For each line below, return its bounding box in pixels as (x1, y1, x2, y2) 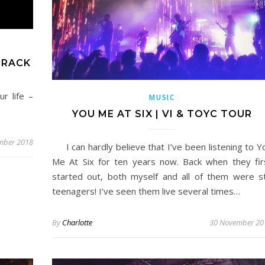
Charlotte (62, 217, 92, 228)
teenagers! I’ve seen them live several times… (52, 185, 240, 198)
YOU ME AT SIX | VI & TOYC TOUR (72, 108, 252, 120)
